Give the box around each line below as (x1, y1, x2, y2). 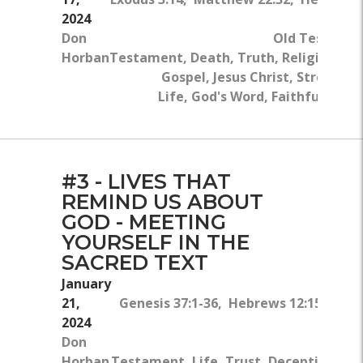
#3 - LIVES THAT (62, 169, 231, 194)
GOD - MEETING (62, 210, 226, 234)
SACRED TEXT (62, 250, 208, 275)
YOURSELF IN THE (62, 230, 250, 254)
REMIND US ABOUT (62, 190, 263, 214)
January (62, 275, 111, 293)
